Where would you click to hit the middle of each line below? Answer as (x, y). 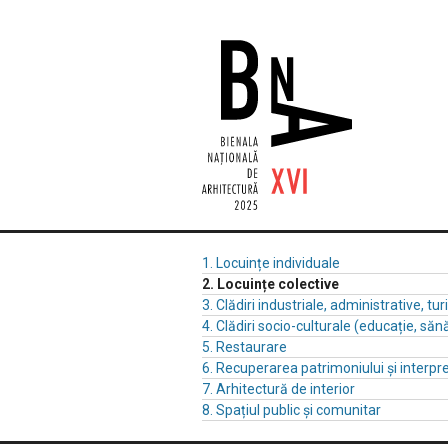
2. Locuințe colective (270, 284)
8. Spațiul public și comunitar (291, 410)
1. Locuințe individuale (271, 263)
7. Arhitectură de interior (278, 389)
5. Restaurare (244, 347)
